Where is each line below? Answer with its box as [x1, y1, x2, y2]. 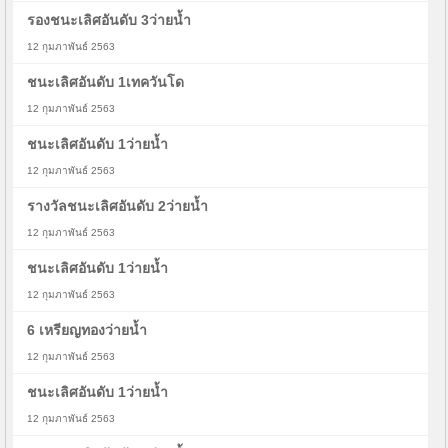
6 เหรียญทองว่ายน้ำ [27, 322, 148, 338]
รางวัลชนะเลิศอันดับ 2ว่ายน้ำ [27, 198, 209, 214]
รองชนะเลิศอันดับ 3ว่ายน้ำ [27, 12, 192, 28]
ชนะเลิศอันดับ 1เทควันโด [27, 74, 185, 90]
